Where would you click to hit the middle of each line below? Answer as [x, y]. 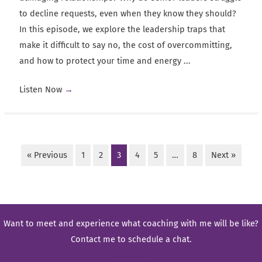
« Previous [47, 155]
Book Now [131, 255]
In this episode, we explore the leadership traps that [122, 30]
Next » [223, 155]
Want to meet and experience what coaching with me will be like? [131, 224]
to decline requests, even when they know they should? [127, 14]
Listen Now [42, 90]
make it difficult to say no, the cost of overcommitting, [125, 45]
